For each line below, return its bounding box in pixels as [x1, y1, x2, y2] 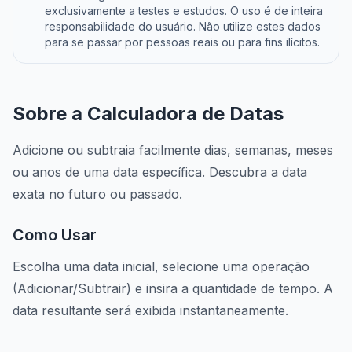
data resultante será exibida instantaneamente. [13, 302, 288, 318]
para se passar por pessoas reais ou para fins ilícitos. [45, 35, 320, 49]
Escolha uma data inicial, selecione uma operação [13, 258, 310, 274]
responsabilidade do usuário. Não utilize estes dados [45, 20, 321, 33]
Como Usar [13, 225, 97, 244]
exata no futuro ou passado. [13, 186, 182, 202]
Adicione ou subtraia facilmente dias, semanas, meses [13, 142, 333, 158]
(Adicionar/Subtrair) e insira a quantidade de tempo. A [13, 280, 333, 296]
